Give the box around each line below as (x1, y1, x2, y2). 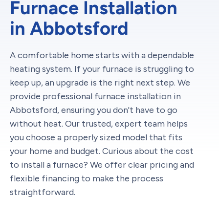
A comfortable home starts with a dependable (10, 50, 194, 61)
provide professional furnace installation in (10, 91, 181, 102)
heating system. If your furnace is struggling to (10, 64, 194, 74)
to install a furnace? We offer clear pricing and (10, 159, 194, 170)
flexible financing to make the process (10, 173, 163, 184)
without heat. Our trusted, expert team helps (10, 118, 188, 129)
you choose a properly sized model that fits (10, 132, 182, 143)
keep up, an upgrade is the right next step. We (10, 77, 190, 88)
